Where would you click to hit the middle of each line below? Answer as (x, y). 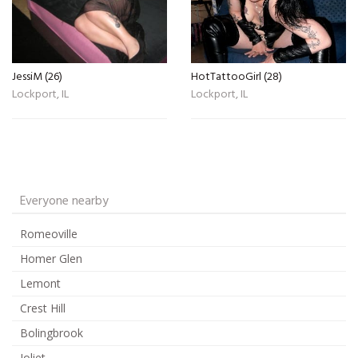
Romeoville (49, 233)
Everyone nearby (64, 201)
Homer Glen (51, 258)
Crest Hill (43, 308)
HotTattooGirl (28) (237, 77)
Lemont (40, 283)
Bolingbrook (52, 332)
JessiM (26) (37, 77)
